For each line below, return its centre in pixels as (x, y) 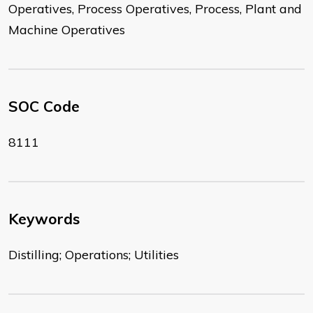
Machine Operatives (67, 30)
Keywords (44, 219)
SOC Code (44, 107)
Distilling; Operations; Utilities (94, 255)
